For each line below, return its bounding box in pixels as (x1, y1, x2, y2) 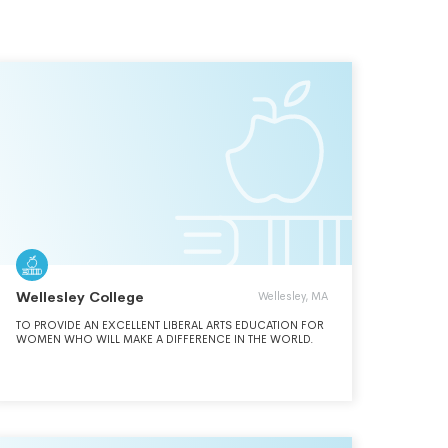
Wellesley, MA (258, 289, 328, 303)
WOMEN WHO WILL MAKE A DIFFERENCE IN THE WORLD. (16, 332, 314, 346)
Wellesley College (16, 288, 144, 306)
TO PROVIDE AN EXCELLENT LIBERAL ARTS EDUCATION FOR (16, 318, 324, 332)
